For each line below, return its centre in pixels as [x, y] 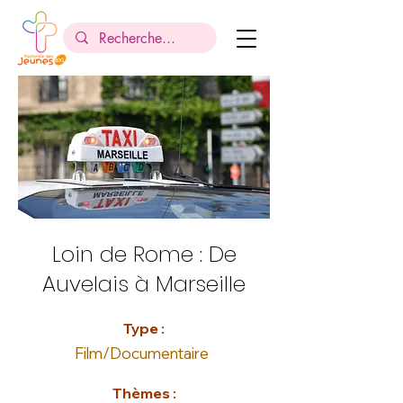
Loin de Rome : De [144, 254]
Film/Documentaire [141, 353]
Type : [144, 328]
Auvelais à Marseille [144, 284]
